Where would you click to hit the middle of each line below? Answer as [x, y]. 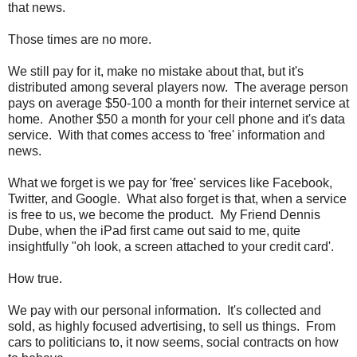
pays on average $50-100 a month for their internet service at [178, 103]
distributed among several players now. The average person [178, 87]
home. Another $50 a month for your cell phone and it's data [177, 119]
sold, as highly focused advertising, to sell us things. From [172, 326]
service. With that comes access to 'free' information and [167, 135]
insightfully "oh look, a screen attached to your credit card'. [171, 246]
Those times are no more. [80, 39]
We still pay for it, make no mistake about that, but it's [156, 71]
